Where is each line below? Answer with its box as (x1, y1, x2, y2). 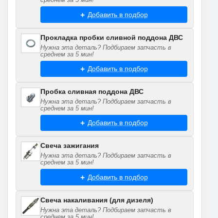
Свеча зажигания (40, 142, 99, 150)
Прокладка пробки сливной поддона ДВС (40, 33, 183, 41)
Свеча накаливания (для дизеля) (40, 196, 153, 204)
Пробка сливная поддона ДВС (40, 88, 144, 96)
